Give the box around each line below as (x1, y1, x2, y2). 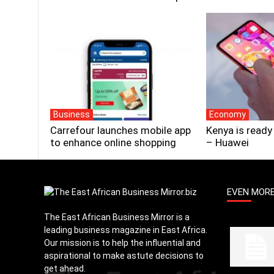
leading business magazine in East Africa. (44, 225, 207, 235)
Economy (209, 109, 246, 119)
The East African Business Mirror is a (44, 212, 190, 222)
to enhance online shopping (50, 136, 176, 149)
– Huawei (206, 136, 249, 149)
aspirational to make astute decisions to (44, 251, 204, 261)
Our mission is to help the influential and (44, 238, 201, 248)
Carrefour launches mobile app (50, 124, 191, 136)
